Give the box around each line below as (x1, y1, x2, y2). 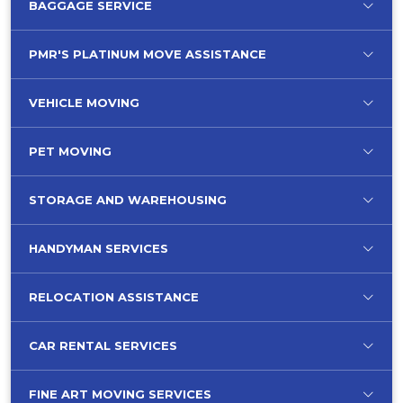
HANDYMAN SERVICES (29, 241, 168, 255)
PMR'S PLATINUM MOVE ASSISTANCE (29, 47, 266, 61)
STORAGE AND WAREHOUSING (29, 193, 227, 207)
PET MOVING (29, 144, 112, 158)
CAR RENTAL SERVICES (29, 338, 177, 353)
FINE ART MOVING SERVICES (29, 387, 211, 401)
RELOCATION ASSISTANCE (29, 290, 199, 304)
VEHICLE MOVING (29, 95, 139, 110)
